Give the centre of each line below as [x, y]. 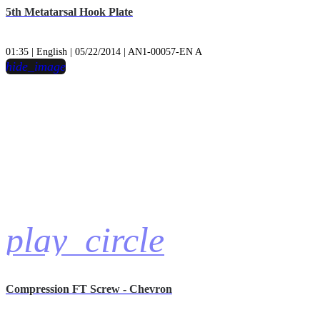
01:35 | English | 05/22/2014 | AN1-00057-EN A [104, 52]
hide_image [36, 67]
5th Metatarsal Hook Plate [69, 11]
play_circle [85, 240]
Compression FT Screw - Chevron [89, 289]
